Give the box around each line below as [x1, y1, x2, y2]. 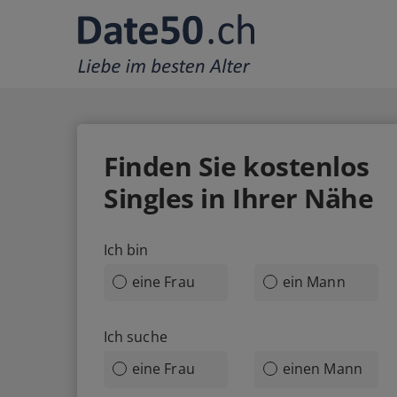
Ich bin [104, 240, 149, 260]
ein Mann [283, 272, 346, 292]
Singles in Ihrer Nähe [104, 180, 374, 216]
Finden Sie [104, 148, 244, 184]
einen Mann [283, 359, 362, 378]
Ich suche [104, 327, 167, 346]
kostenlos [243, 148, 370, 184]
